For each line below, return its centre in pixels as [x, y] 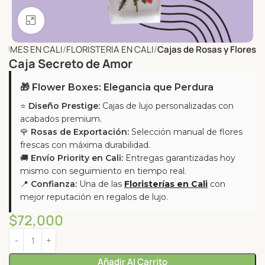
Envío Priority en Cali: [77, 158]
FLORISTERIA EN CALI [110, 49]
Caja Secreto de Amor [71, 63]
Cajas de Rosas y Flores [206, 49]
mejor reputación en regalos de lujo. [94, 197]
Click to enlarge [74, 20]
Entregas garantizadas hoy [179, 158]
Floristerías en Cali [166, 184]
